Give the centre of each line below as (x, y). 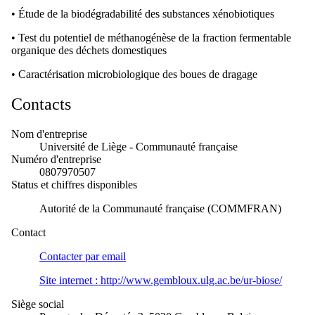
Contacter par (69, 256)
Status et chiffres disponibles (74, 184)
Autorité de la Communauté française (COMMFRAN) (160, 208)
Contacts (41, 104)
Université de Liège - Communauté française (139, 146)
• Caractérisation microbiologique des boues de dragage (134, 74)
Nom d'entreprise (49, 134)
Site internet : (69, 280)
